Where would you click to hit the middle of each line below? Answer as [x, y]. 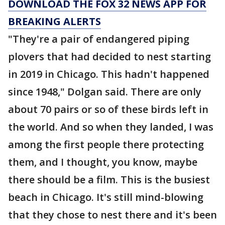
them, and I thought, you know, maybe [103, 162]
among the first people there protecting [106, 144]
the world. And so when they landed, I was [111, 127]
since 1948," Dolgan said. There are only [105, 92]
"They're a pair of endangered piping [99, 39]
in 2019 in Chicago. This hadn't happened [109, 74]
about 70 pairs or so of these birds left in [108, 109]
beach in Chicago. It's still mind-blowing [106, 197]
